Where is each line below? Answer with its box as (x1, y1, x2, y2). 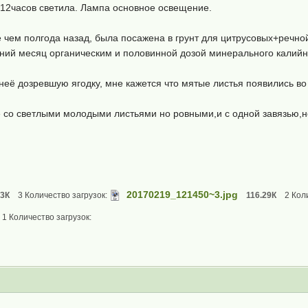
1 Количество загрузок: (2, 212, 91, 222)
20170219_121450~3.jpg (126, 189, 238, 200)
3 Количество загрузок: (18, 190, 107, 200)
